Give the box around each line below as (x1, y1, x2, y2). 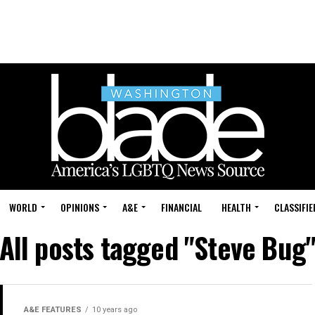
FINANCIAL (161, 200, 202, 214)
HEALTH (221, 200, 251, 214)
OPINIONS (60, 200, 99, 214)
